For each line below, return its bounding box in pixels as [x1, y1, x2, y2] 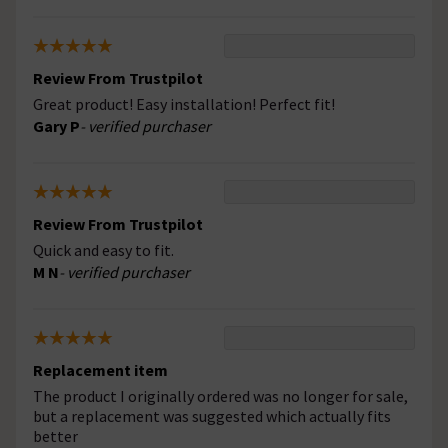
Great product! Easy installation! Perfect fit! [33, 94, 335, 115]
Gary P [33, 116, 80, 137]
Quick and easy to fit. [33, 240, 174, 261]
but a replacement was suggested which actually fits [33, 406, 391, 427]
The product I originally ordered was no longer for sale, [33, 386, 408, 407]
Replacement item [33, 360, 168, 381]
